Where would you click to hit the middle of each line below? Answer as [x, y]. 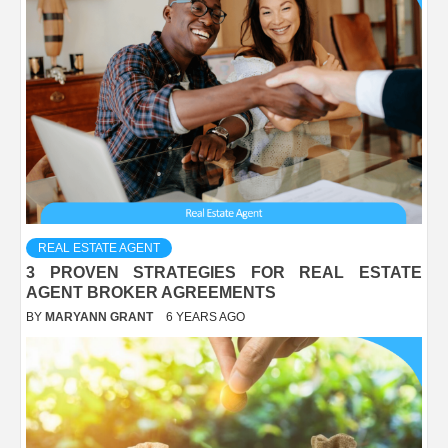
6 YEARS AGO [205, 316]
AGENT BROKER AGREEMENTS [151, 292]
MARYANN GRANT [100, 316]
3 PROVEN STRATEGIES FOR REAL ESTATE [224, 272]
